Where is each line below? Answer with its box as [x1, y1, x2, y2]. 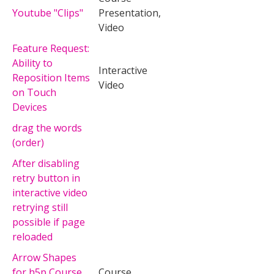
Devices [12, 100, 47, 114]
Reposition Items [12, 70, 90, 84]
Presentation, [98, 6, 161, 20]
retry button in [12, 171, 80, 185]
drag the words [12, 120, 82, 135]
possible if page [12, 215, 85, 229]
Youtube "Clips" [12, 6, 83, 20]
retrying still [12, 200, 68, 214]
